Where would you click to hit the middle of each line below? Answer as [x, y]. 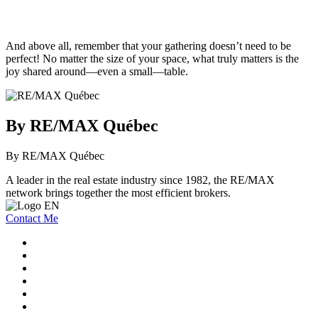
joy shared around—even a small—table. [97, 72]
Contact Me [32, 218]
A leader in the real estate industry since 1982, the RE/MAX [140, 180]
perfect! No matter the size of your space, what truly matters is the [152, 59]
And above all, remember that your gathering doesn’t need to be [148, 46]
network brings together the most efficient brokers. [118, 192]
